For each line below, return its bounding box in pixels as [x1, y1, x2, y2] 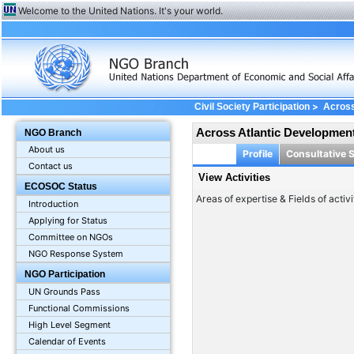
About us [28, 144, 66, 156]
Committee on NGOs [28, 232, 114, 243]
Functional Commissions [28, 303, 130, 314]
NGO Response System [28, 248, 124, 260]
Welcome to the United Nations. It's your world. [18, 5, 223, 17]
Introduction [28, 198, 79, 210]
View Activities [198, 171, 270, 184]
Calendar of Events [28, 336, 107, 348]
